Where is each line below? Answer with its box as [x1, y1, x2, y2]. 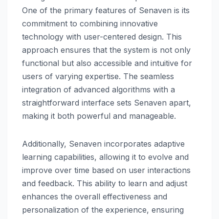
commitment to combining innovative [22, 18, 158, 28]
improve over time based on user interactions [22, 165, 191, 175]
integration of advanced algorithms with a [22, 84, 175, 94]
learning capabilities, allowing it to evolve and [22, 152, 189, 162]
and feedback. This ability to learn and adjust [22, 178, 187, 188]
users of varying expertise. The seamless [22, 71, 174, 81]
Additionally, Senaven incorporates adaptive [22, 138, 185, 149]
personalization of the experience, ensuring [22, 204, 184, 215]
